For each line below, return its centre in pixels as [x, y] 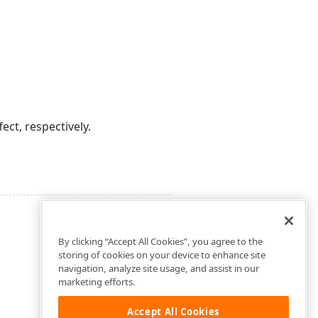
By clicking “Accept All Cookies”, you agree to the [160, 242]
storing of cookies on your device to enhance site [162, 255]
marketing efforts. [97, 282]
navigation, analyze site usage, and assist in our [159, 269]
